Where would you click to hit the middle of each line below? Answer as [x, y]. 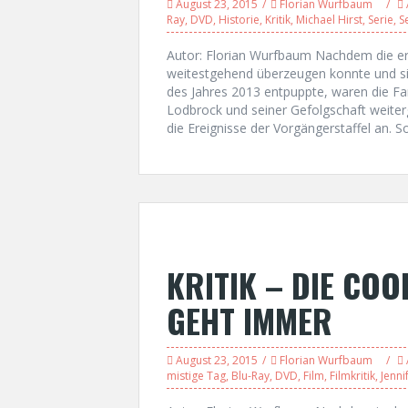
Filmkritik [352, 376]
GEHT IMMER [250, 320]
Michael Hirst [329, 20]
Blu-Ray [250, 376]
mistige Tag [196, 376]
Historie [239, 20]
